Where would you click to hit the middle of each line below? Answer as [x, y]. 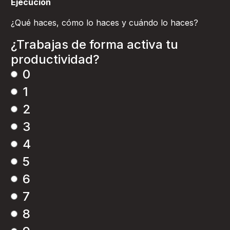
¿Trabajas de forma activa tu [94, 44]
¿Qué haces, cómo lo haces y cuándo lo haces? [104, 23]
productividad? [55, 59]
